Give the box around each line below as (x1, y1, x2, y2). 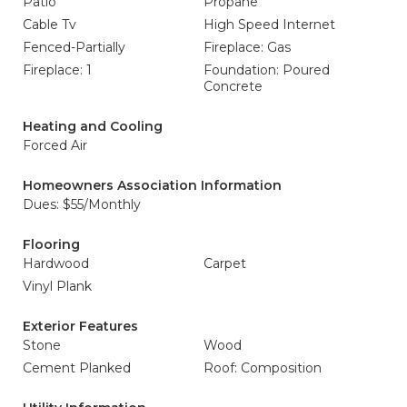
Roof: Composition (203, 360, 322, 376)
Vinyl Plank (23, 278, 92, 294)
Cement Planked (23, 360, 131, 376)
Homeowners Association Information (23, 177, 282, 194)
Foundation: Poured (203, 62, 330, 78)
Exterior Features (23, 318, 138, 334)
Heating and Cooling (23, 118, 163, 134)
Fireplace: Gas (203, 39, 291, 55)
